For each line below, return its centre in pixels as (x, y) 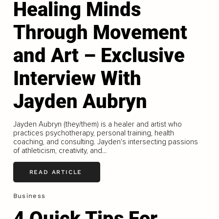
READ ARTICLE (56, 172)
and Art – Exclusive (99, 55)
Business (29, 196)
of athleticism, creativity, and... (60, 150)
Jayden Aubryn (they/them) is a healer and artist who (97, 124)
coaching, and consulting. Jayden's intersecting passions (105, 142)
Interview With (77, 78)
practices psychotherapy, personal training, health (93, 133)
